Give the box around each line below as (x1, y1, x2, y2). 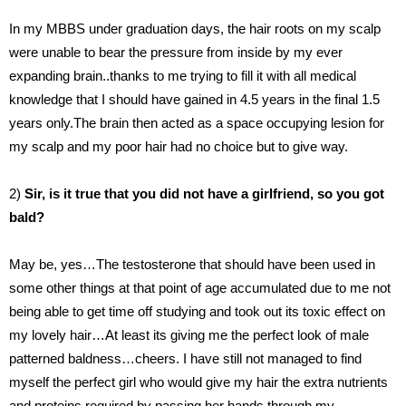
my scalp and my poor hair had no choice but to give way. (9, 139, 348, 155)
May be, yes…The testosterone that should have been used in (9, 256, 375, 273)
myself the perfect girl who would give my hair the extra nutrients (9, 374, 388, 391)
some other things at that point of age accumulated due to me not (9, 280, 391, 296)
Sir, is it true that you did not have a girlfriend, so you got (24, 186, 384, 202)
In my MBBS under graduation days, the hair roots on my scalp (9, 21, 381, 37)
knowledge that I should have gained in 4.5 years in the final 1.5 (9, 92, 380, 108)
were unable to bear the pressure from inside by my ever (9, 44, 343, 61)
